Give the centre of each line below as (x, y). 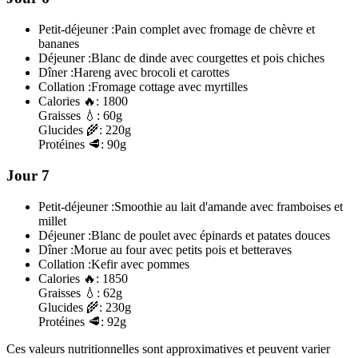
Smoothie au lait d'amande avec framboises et (229, 206)
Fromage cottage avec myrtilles (169, 87)
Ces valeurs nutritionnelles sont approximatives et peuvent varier (168, 348)
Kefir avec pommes (140, 264)
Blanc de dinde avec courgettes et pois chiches (208, 58)
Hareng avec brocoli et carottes (151, 73)
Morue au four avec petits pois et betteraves (183, 249)
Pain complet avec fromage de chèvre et (215, 30)
